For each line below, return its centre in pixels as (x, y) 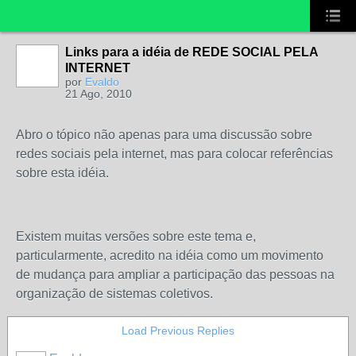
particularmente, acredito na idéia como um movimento (170, 255)
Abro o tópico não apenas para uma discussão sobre (164, 135)
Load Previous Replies (178, 331)
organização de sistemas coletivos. (114, 294)
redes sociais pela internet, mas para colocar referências (174, 154)
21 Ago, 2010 (99, 94)
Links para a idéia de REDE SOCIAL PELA (192, 52)
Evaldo (102, 82)
